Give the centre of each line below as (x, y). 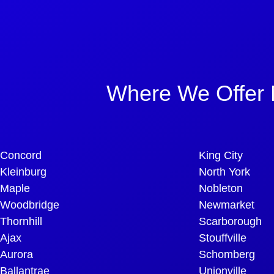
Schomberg (227, 254)
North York (224, 172)
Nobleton (221, 188)
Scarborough (230, 221)
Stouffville (223, 238)
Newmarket (227, 205)
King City (221, 155)
